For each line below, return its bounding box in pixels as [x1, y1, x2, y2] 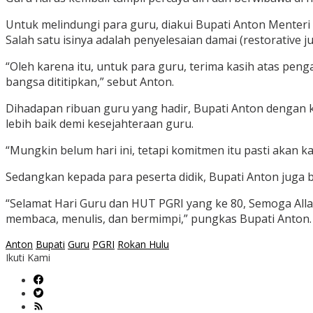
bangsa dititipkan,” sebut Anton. [6, 74, 174, 90]
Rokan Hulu [117, 238, 169, 252]
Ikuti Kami [6, 251, 50, 265]
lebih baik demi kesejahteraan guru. [6, 116, 194, 132]
